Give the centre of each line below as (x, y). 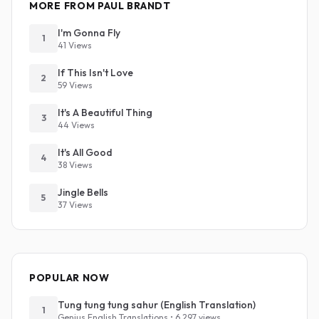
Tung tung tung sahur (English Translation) (157, 305)
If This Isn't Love (95, 73)
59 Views (75, 85)
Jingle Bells (83, 192)
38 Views (75, 165)
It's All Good (85, 152)
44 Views (76, 125)
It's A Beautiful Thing (105, 113)
